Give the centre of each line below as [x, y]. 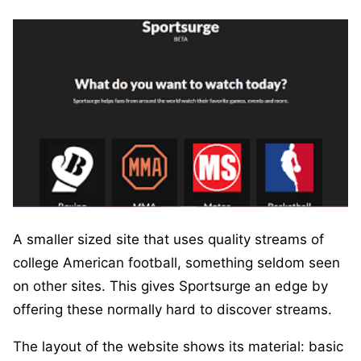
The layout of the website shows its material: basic [178, 346]
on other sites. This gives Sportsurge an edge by [170, 286]
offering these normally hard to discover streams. [172, 309]
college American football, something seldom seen [176, 262]
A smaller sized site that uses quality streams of [168, 239]
